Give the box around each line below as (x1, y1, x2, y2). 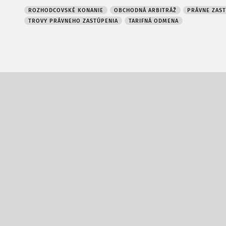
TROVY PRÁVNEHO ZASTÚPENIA (28, 18, 118, 24)
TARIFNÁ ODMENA (129, 18, 179, 24)
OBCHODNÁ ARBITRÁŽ (114, 7, 177, 14)
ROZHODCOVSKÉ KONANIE (28, 7, 103, 14)
